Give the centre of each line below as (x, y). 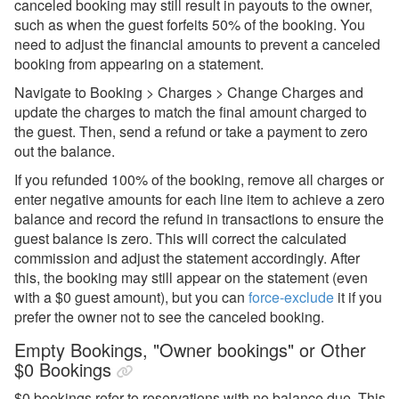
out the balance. (65, 151)
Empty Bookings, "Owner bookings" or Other (190, 350)
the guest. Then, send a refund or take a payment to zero (191, 131)
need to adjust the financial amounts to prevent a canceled (197, 44)
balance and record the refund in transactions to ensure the (199, 219)
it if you (358, 297)
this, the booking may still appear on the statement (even (191, 277)
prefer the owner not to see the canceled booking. (169, 317)
